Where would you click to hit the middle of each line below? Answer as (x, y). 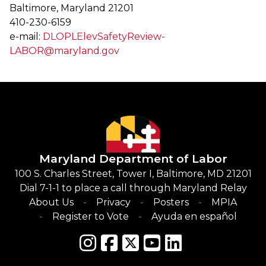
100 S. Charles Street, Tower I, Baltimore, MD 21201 (133, 174)
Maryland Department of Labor (133, 159)
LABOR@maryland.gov (64, 51)
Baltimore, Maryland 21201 (72, 8)
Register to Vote (90, 217)
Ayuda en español (194, 217)
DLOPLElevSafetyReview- (104, 37)
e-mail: (26, 37)
